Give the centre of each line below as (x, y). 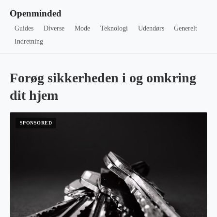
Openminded (36, 13)
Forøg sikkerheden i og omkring (103, 78)
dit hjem (34, 95)
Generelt (186, 28)
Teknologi (114, 28)
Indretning (29, 41)
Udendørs (151, 28)
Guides (24, 28)
